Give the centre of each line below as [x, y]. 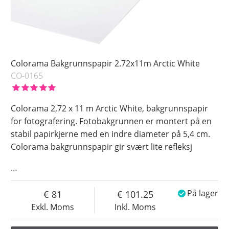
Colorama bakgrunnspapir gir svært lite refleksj [102, 147]
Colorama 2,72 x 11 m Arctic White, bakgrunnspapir [110, 109]
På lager [202, 193]
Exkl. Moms [52, 207]
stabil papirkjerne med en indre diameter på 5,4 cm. [111, 134]
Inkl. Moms [135, 207]
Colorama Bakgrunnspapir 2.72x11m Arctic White [106, 64]
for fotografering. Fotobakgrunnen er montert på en [111, 121]
